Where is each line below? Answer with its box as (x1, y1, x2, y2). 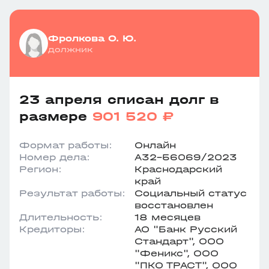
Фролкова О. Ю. (48, 32, 136, 44)
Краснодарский (134, 163, 222, 175)
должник (48, 44, 93, 55)
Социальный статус (134, 187, 247, 199)
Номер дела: (19, 151, 90, 163)
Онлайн (134, 139, 176, 151)
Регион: (19, 163, 62, 175)
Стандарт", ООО (134, 235, 224, 247)
